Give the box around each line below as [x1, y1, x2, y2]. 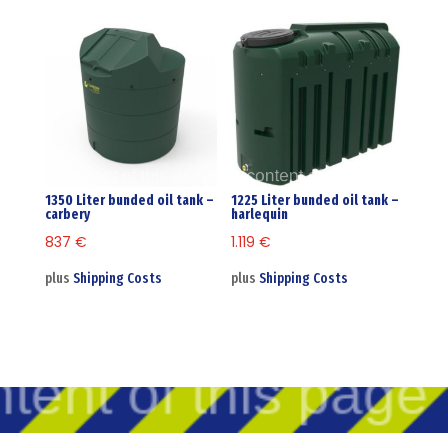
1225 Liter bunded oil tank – [231, 191, 400, 209]
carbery [44, 205, 90, 223]
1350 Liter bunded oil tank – [44, 191, 214, 209]
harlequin [231, 205, 289, 223]
